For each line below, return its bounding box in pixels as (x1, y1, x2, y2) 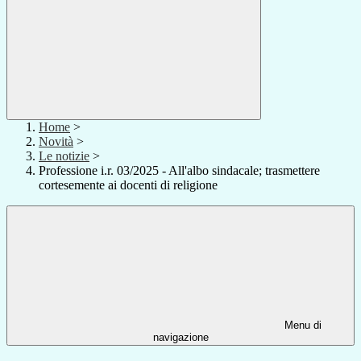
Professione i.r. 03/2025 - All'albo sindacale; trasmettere (39, 164, 320, 178)
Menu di (281, 319, 322, 332)
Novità (39, 135, 73, 149)
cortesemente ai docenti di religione (39, 178, 218, 193)
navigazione (152, 331, 209, 344)
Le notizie (39, 149, 89, 164)
